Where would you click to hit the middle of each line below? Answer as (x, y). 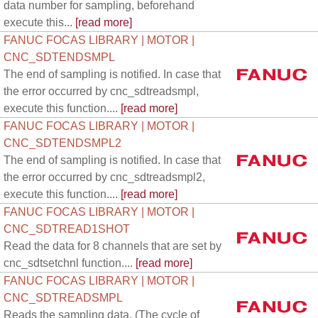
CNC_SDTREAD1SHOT (67, 229)
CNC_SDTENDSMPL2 (62, 143)
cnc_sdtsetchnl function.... (68, 263)
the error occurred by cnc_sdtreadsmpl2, (104, 177)
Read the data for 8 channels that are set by (113, 246)
